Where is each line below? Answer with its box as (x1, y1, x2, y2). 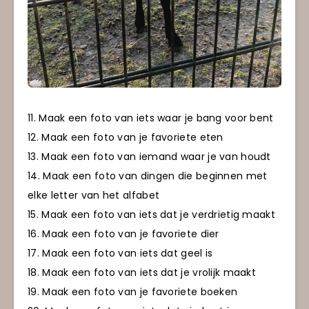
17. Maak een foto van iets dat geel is (28, 246, 213, 260)
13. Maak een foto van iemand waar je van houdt (28, 149, 271, 163)
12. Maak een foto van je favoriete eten (28, 130, 223, 144)
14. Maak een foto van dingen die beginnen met (28, 168, 268, 183)
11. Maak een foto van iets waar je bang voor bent (28, 110, 274, 125)
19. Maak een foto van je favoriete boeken (28, 284, 238, 299)
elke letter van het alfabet (28, 188, 160, 202)
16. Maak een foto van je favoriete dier (28, 226, 219, 241)
